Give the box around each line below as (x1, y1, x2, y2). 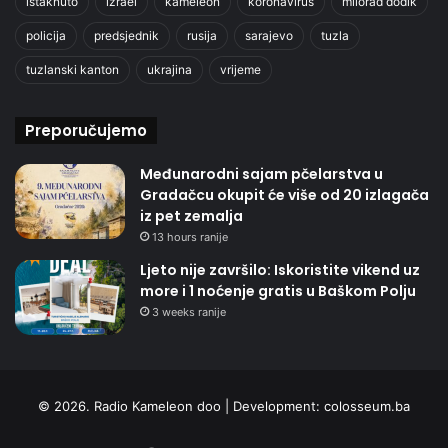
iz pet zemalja (140, 206, 243, 227)
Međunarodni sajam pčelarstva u (140, 164, 383, 185)
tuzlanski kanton (26, 62, 119, 78)
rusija (187, 28, 217, 44)
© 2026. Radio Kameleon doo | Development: (38, 398, 324, 415)
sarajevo (245, 28, 293, 44)
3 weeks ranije (152, 305, 226, 320)
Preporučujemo (25, 120, 147, 142)
